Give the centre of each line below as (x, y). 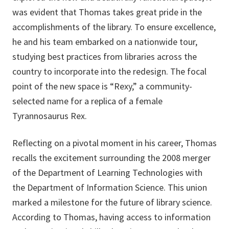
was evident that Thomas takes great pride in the (107, 12)
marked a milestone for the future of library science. (112, 202)
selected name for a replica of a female (87, 101)
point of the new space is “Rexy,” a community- (102, 86)
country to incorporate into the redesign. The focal (109, 72)
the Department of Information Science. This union (110, 188)
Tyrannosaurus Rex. (50, 116)
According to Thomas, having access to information (111, 217)
